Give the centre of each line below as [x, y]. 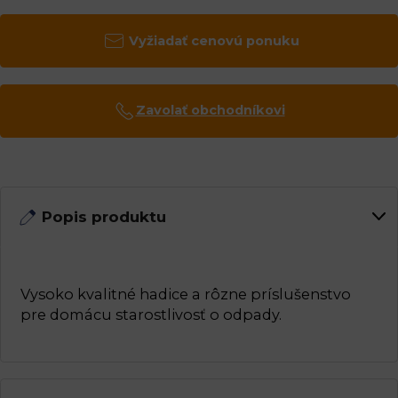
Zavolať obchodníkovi [210, 111]
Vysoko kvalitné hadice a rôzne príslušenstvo [185, 294]
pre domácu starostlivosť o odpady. [151, 314]
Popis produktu [104, 217]
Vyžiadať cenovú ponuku [214, 40]
